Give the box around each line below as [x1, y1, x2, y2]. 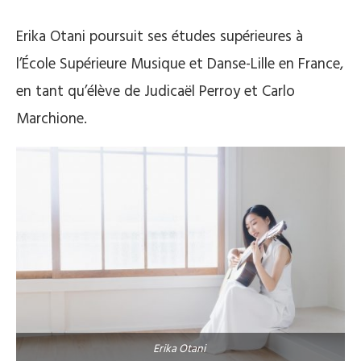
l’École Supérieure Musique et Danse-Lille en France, [16, 52, 343, 77]
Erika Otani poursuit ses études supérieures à [16, 24, 303, 49]
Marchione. [16, 106, 87, 131]
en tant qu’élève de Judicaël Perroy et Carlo [16, 79, 295, 104]
